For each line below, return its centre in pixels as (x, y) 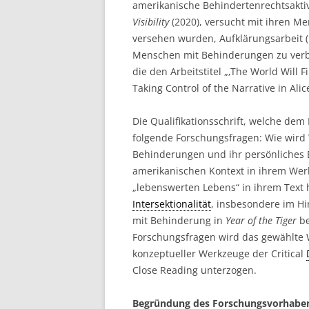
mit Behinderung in (179, 220)
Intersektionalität (172, 204)
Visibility (151, 22)
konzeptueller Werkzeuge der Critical (219, 253)
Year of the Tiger (261, 220)
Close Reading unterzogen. (195, 270)
